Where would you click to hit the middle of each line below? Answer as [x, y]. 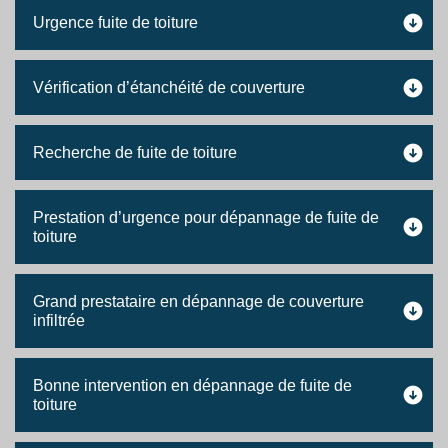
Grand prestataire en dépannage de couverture [198, 301]
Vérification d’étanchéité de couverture [169, 87]
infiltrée [59, 320]
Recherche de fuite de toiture [135, 152]
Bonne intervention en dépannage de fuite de [192, 385]
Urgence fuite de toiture [115, 22]
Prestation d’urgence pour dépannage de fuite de [206, 217]
